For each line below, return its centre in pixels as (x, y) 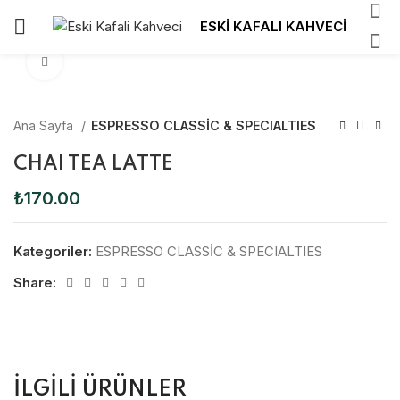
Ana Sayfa (45, 125)
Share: (35, 283)
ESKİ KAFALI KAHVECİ (273, 26)
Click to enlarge (108, 62)
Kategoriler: (53, 251)
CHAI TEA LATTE (93, 164)
